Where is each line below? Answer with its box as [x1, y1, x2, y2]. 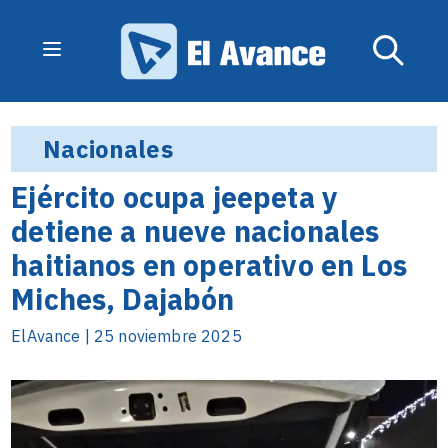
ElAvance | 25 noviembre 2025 [11, 326, 242, 346]
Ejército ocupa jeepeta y [11, 178, 338, 216]
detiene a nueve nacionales [11, 212, 380, 250]
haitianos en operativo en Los [11, 246, 407, 284]
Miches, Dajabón [11, 280, 235, 318]
